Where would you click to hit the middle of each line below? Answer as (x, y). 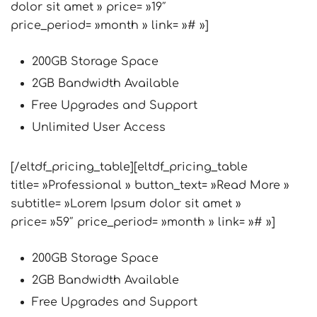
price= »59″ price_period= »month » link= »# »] (143, 222)
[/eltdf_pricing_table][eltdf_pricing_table (129, 167)
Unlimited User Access (99, 127)
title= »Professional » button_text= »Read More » (150, 185)
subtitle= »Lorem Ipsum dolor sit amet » (126, 204)
